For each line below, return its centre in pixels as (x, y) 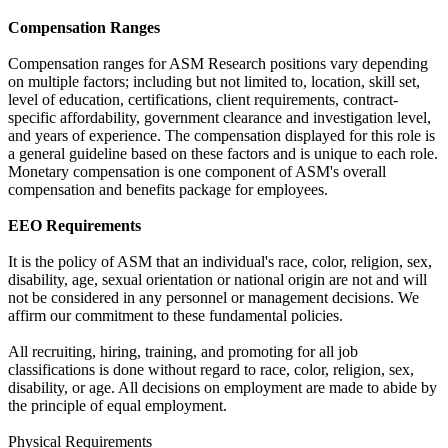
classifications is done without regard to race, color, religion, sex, (211, 370)
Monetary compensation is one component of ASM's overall (197, 172)
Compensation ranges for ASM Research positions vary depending (218, 64)
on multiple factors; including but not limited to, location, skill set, (214, 82)
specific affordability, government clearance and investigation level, (219, 118)
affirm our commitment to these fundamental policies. (175, 316)
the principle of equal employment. (117, 406)
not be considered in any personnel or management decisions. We (213, 298)
